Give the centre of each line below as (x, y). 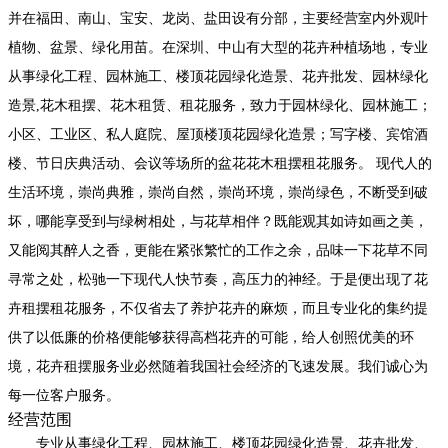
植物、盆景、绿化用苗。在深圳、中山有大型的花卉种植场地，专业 (218, 48)
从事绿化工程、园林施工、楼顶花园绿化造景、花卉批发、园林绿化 (218, 77)
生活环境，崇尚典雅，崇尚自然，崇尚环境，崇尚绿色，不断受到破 (218, 193)
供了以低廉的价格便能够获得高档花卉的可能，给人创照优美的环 (211, 338)
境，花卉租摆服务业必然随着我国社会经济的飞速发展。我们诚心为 (218, 367)
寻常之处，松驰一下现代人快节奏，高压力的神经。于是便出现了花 (218, 280)
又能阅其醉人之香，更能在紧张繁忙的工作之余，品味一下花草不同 (218, 251)
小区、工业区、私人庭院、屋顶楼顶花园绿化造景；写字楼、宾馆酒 (218, 135)
